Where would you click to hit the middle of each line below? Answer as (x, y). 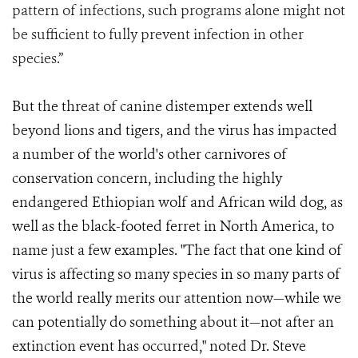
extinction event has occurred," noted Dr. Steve (159, 346)
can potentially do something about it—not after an (173, 322)
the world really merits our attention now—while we (177, 298)
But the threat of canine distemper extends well (162, 106)
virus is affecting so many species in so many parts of (176, 274)
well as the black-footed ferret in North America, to (173, 226)
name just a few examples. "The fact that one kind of (177, 250)
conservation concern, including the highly (147, 178)
